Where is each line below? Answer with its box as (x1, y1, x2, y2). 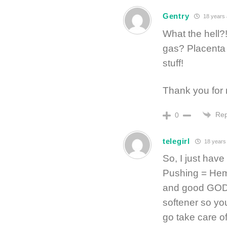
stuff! (163, 57, 183, 68)
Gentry (163, 12, 190, 21)
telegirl (163, 136, 190, 145)
